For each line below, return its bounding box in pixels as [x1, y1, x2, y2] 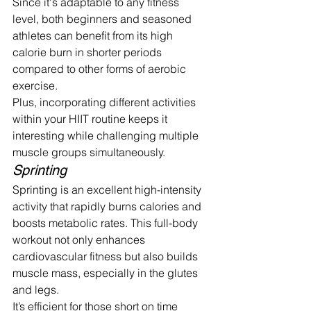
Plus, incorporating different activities [12, 94, 199, 109]
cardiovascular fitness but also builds [12, 249, 201, 263]
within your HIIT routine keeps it [12, 111, 170, 126]
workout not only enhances [12, 232, 148, 246]
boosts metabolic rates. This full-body [12, 215, 201, 230]
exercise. [12, 78, 58, 92]
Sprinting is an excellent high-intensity [12, 182, 204, 196]
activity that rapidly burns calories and [12, 199, 204, 213]
